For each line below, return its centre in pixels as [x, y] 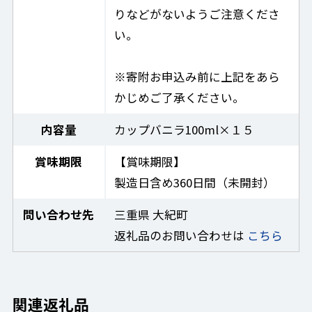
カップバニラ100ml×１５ [185, 130]
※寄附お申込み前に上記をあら [197, 77]
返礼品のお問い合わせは [181, 236]
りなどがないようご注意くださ [197, 14]
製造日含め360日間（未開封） [195, 183]
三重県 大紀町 [151, 215]
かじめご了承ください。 [180, 98]
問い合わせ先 [59, 215]
